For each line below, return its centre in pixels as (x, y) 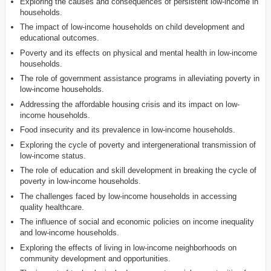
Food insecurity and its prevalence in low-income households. (128, 130)
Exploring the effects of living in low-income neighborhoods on (129, 247)
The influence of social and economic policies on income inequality (137, 222)
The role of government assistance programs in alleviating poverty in (140, 79)
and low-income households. (70, 233)
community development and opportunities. (96, 258)
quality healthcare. (52, 207)
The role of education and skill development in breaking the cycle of (139, 171)
